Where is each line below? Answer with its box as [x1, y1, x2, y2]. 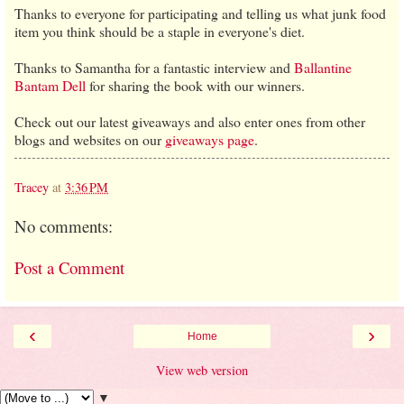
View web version [156, 361, 248, 379]
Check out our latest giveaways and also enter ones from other [14, 111, 365, 131]
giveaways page [165, 129, 254, 149]
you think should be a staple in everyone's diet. [42, 21, 305, 41]
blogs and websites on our [14, 129, 165, 149]
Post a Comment [14, 256, 124, 280]
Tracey [14, 178, 49, 196]
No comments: [14, 214, 113, 237]
